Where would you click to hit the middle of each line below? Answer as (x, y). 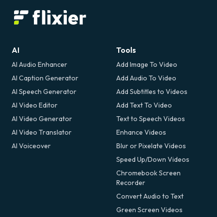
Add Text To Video (144, 105)
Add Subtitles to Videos (152, 91)
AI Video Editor (35, 105)
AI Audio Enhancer (39, 64)
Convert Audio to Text (150, 196)
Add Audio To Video (146, 78)
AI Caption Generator (45, 78)
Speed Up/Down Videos (153, 159)
